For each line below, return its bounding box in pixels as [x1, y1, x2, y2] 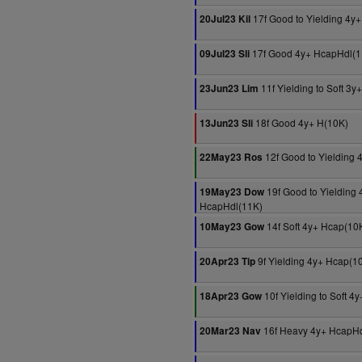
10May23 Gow [200, 220, 264, 234]
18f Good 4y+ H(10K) [253, 116, 348, 129]
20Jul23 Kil [200, 12, 250, 26]
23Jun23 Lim [200, 82, 259, 95]
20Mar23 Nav [200, 324, 261, 338]
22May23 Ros [200, 150, 263, 164]
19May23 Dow [200, 185, 264, 199]
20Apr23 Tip [200, 255, 255, 268]
